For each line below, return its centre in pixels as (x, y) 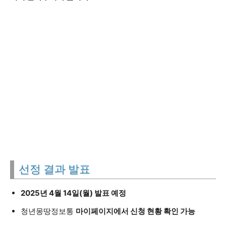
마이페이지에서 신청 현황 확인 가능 (135, 211)
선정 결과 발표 (54, 169)
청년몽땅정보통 (48, 211)
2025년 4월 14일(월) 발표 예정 (73, 193)
